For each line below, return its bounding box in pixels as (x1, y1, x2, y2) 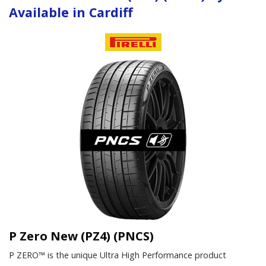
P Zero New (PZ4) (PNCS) (9, 227, 154, 244)
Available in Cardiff (9, 3, 133, 21)
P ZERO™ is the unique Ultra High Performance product (9, 249, 226, 261)
